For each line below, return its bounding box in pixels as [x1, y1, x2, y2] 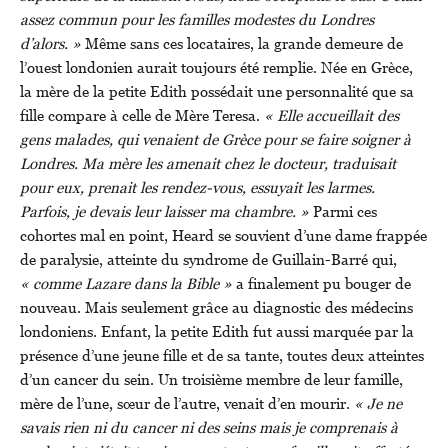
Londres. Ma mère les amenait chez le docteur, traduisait [20, 152, 396, 175]
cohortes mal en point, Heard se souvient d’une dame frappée [20, 224, 427, 247]
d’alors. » [20, 32, 85, 55]
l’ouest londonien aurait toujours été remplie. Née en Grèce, [20, 56, 413, 79]
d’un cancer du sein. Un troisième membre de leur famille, [20, 368, 403, 391]
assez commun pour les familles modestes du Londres [20, 8, 374, 31]
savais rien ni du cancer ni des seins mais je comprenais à [20, 416, 398, 439]
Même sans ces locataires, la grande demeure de [85, 32, 403, 55]
